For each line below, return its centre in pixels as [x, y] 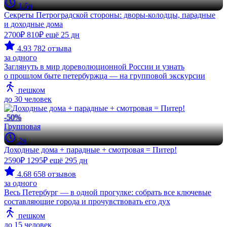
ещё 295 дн [69, 160]
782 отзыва [52, 48]
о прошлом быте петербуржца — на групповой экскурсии [105, 75]
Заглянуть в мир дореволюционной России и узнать [94, 66]
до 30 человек [28, 99]
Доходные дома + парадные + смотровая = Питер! [90, 149]
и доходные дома [33, 24]
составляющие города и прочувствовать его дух [87, 201]
